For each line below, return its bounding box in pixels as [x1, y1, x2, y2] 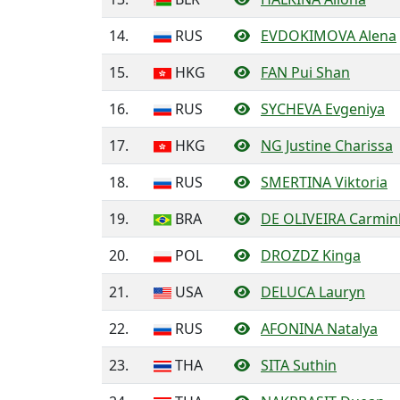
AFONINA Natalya [261, 319, 378, 338]
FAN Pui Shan [261, 62, 350, 82]
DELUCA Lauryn [261, 282, 365, 302]
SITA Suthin [261, 355, 337, 375]
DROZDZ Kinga [261, 246, 361, 265]
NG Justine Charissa [261, 136, 393, 155]
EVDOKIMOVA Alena [261, 26, 396, 46]
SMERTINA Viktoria [261, 172, 387, 192]
